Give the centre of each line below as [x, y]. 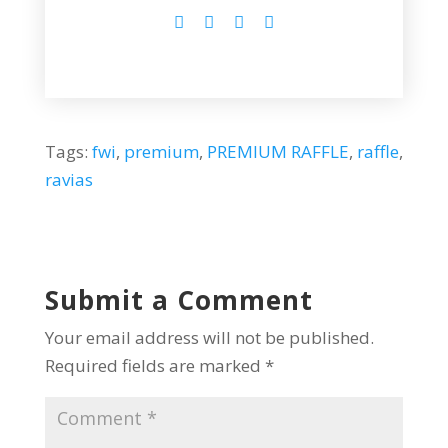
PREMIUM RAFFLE [277, 151]
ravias [68, 179]
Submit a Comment [178, 299]
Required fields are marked [154, 365]
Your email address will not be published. [209, 337]
